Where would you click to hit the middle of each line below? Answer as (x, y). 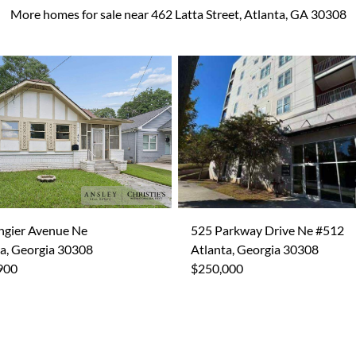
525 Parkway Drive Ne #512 (267, 230)
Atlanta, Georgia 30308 (255, 249)
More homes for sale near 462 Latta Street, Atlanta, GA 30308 (178, 14)
